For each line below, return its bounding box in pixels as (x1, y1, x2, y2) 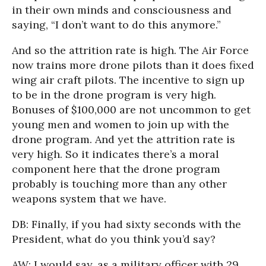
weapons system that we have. (12, 192, 166, 205)
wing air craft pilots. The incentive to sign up (12, 73, 245, 87)
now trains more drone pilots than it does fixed (12, 58, 254, 72)
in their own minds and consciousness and (12, 3, 232, 17)
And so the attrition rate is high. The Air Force (12, 43, 249, 57)
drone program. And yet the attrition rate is (12, 132, 235, 146)
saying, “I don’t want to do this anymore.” (12, 18, 221, 31)
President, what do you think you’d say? (12, 232, 216, 246)
